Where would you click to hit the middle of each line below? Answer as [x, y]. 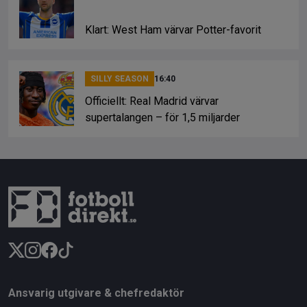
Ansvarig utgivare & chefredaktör [96, 293]
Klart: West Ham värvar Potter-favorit [173, 29]
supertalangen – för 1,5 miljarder [162, 117]
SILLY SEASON [120, 78]
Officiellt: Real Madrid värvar [152, 101]
